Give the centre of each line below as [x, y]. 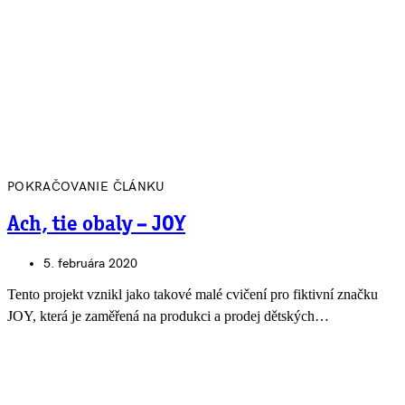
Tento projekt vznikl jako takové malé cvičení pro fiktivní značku [193, 295]
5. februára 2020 [90, 264]
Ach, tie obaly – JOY [96, 225]
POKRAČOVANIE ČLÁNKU [86, 186]
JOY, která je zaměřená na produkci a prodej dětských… [168, 316]
